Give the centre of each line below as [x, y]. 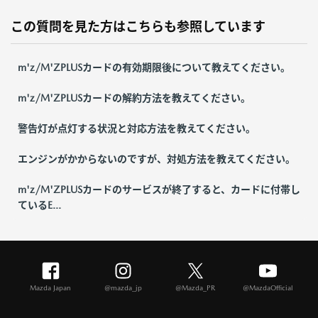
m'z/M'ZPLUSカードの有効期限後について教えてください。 [154, 67]
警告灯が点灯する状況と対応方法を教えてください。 [137, 128]
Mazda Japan [50, 287]
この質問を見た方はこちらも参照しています [138, 26]
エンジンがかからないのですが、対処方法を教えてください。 [157, 159]
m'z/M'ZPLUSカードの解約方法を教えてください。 [134, 98]
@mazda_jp [123, 287]
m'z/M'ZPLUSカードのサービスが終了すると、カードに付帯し [159, 189]
